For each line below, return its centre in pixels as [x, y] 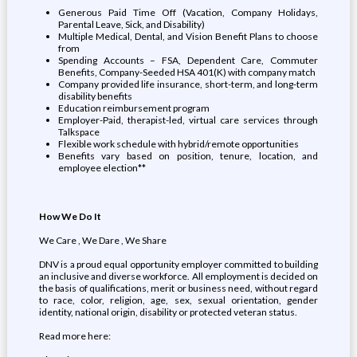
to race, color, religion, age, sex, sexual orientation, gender [178, 300]
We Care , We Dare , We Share [102, 240]
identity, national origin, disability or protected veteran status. [168, 312]
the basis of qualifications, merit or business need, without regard [178, 288]
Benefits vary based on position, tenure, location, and [188, 156]
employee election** [102, 168]
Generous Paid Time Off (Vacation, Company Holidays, [188, 12]
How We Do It [70, 216]
